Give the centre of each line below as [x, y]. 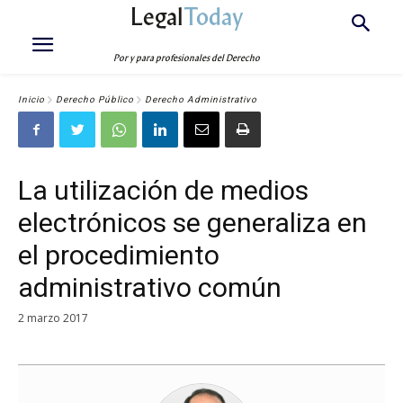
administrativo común [150, 287]
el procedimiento [119, 255]
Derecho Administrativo [201, 100]
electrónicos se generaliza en [193, 223]
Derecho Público [95, 100]
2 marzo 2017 [53, 318]
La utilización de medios [163, 190]
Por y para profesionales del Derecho [187, 58]
